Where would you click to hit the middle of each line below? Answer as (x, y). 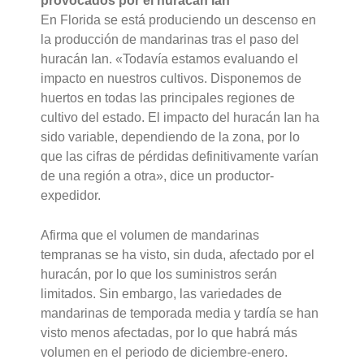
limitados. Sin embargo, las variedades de (162, 294)
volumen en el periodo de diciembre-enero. (165, 353)
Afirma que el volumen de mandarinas (150, 236)
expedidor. (71, 195)
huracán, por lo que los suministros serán (159, 275)
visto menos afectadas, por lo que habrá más (169, 333)
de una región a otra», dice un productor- (158, 175)
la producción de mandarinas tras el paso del (170, 39)
